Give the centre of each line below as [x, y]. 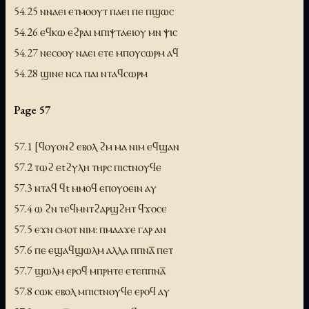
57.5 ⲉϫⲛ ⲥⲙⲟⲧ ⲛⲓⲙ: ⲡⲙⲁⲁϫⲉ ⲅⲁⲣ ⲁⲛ [90, 229]
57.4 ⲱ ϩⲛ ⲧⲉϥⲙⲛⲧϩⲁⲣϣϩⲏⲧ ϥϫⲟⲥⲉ [90, 208]
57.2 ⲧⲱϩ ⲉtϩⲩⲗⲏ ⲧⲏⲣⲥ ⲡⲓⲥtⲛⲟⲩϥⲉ [88, 167]
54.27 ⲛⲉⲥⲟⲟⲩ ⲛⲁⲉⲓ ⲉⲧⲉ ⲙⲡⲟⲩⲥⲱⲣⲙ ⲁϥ [96, 52]
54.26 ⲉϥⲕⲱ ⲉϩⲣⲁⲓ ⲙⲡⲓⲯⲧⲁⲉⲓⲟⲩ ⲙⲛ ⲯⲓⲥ [96, 31]
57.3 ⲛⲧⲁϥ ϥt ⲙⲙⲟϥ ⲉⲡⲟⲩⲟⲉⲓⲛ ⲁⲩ [85, 187]
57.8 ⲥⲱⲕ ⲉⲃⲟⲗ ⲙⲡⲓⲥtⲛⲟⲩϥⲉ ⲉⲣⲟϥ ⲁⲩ [92, 291]
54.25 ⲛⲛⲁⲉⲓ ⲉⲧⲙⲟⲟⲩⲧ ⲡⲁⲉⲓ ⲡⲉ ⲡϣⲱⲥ [94, 11]
